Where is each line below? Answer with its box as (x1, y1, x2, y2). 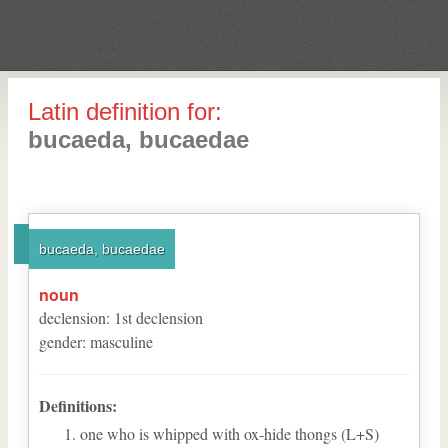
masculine (90, 331, 153, 352)
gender (39, 331, 82, 352)
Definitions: (39, 394, 117, 417)
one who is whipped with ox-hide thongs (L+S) (80, 423, 379, 444)
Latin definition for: (28, 98, 222, 125)
